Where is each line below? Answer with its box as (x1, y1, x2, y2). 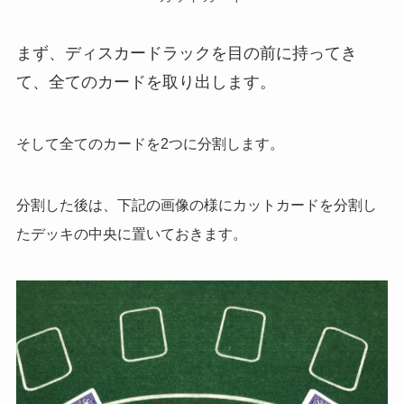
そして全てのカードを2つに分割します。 (15, 135, 284, 151)
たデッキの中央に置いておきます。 (15, 225, 247, 242)
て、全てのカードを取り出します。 (15, 73, 276, 92)
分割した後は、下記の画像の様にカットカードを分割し (15, 197, 377, 213)
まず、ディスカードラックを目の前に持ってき (15, 44, 357, 63)
